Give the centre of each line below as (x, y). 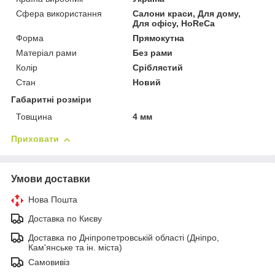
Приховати (35, 139)
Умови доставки (51, 179)
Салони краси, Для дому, (187, 14)
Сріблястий (158, 68)
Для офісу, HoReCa (174, 24)
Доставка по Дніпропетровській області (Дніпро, (124, 238)
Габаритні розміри (51, 100)
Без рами (153, 53)
